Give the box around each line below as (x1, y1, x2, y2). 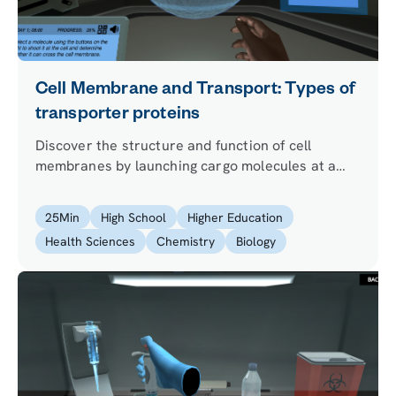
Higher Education (187, 209, 283, 225)
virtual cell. (34, 176, 108, 195)
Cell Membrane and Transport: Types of (34, 80, 355, 101)
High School (101, 209, 167, 225)
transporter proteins (34, 105, 201, 126)
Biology (235, 233, 276, 250)
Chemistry (156, 233, 216, 250)
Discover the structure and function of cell (34, 135, 312, 155)
